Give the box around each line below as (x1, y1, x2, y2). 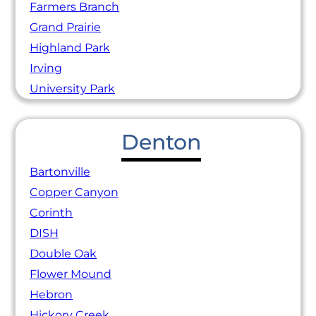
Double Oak (30, 246, 97, 260)
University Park (30, 81, 116, 95)
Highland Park (30, 40, 111, 54)
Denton (121, 129, 202, 155)
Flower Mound (30, 267, 112, 281)
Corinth (30, 205, 73, 219)
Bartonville (30, 164, 91, 178)
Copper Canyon (30, 185, 119, 199)
